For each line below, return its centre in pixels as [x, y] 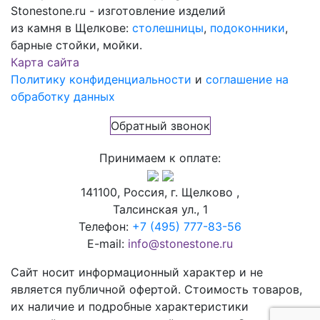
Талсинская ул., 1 [160, 209]
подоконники [247, 27]
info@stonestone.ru [180, 243]
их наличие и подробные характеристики [130, 306]
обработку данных [63, 96]
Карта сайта [45, 62]
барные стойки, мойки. [76, 45]
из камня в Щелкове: [71, 27]
